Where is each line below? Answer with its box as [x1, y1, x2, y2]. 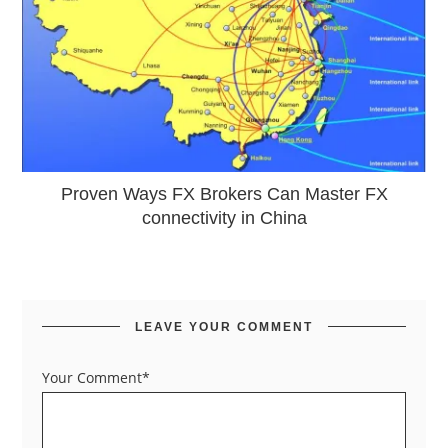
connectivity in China [141, 207, 307, 228]
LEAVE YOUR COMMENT [135, 319, 313, 334]
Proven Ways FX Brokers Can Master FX [60, 183, 388, 204]
